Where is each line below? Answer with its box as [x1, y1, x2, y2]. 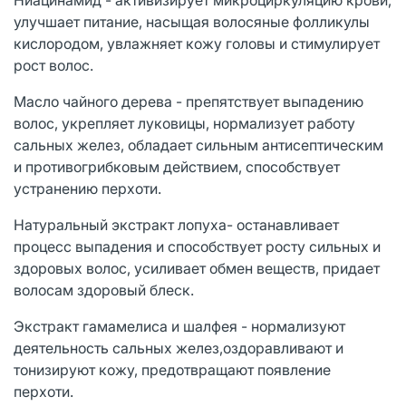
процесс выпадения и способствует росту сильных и [14, 237, 381, 256]
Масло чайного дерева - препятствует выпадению [14, 92, 363, 111]
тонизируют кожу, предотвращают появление [14, 360, 331, 379]
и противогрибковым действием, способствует [14, 157, 340, 176]
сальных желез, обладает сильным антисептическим [14, 135, 383, 154]
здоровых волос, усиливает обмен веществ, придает [14, 258, 380, 277]
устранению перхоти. [14, 179, 161, 198]
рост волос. [14, 55, 93, 74]
